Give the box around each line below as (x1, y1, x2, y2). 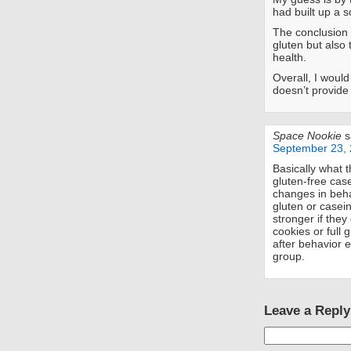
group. (273, 250, 305, 263)
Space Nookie (273, 129, 342, 143)
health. (273, 51, 306, 64)
